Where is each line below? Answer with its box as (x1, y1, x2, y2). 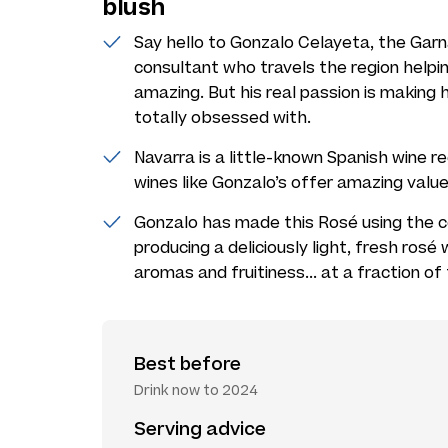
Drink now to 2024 (134, 382, 258, 399)
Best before (134, 353, 241, 375)
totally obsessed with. (134, 108, 311, 127)
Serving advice (134, 418, 266, 440)
